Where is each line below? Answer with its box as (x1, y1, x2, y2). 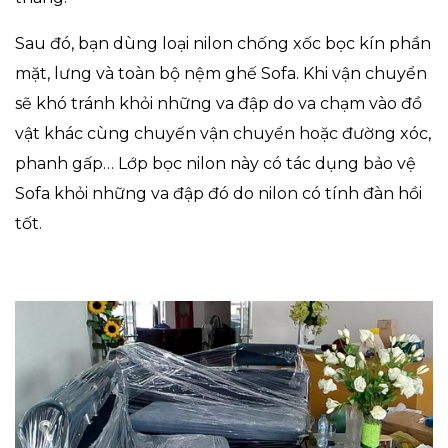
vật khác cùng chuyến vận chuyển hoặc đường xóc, (15, 124, 431, 144)
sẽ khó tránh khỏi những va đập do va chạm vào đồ (15, 94, 422, 114)
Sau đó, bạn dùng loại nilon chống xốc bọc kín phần (15, 34, 431, 54)
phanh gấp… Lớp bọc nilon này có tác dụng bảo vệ (15, 154, 416, 174)
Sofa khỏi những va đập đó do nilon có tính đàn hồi (15, 184, 422, 204)
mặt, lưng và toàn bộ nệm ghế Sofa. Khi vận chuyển (15, 64, 427, 84)
